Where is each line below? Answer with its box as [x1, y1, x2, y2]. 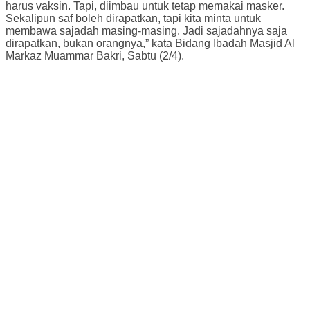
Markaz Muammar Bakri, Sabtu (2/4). [6, 49, 184, 62]
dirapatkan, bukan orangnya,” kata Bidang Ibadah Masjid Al [6, 37, 295, 49]
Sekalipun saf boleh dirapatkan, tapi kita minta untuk [6, 12, 261, 24]
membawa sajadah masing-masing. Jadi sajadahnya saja [6, 24, 287, 37]
